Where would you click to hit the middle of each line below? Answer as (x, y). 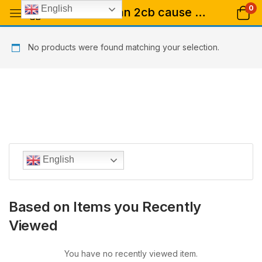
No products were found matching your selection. (123, 47)
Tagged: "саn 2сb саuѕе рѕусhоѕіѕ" (200, 12)
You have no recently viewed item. (131, 254)
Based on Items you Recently (105, 207)
